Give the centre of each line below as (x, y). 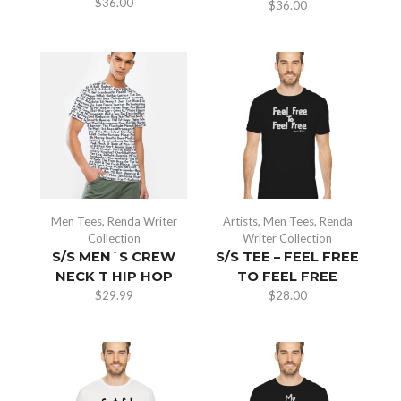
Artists (240, 221)
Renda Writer (142, 221)
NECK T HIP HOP (114, 276)
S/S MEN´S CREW (114, 256)
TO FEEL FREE (287, 276)
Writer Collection (287, 238)
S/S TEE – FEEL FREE (287, 256)
